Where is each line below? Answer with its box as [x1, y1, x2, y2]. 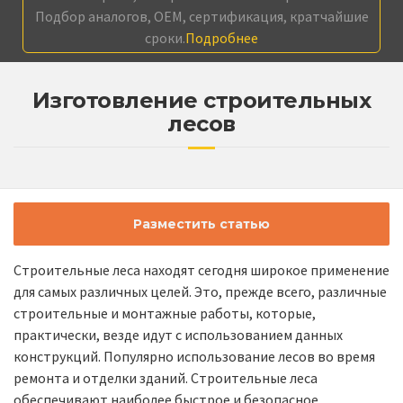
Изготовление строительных [31, 87, 372, 114]
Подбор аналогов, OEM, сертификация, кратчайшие [34, 7, 369, 26]
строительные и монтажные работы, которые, [13, 304, 316, 323]
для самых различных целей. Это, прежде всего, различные [13, 282, 387, 301]
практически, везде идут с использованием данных [13, 326, 343, 345]
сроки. [145, 29, 185, 48]
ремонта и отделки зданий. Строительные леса [13, 369, 318, 388]
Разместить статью [133, 216, 270, 233]
